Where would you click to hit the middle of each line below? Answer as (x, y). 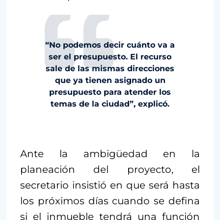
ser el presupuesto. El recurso (110, 56)
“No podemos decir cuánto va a (110, 45)
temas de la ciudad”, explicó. (110, 104)
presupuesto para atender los (110, 92)
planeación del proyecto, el (110, 169)
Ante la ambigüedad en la (110, 153)
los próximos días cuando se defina (110, 201)
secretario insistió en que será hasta (110, 185)
